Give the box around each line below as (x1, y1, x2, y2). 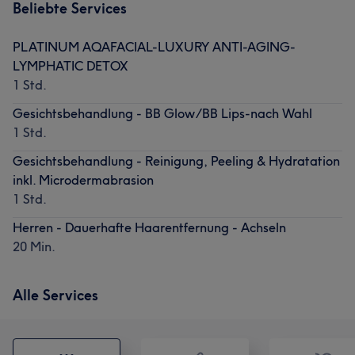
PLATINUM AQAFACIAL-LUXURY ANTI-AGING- (13, 38, 296, 55)
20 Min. (13, 238, 55, 254)
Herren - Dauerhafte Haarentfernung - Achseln (13, 219, 286, 235)
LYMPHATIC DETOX (13, 57, 128, 74)
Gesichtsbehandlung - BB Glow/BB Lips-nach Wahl (13, 105, 312, 121)
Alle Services (13, 285, 98, 304)
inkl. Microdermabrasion (13, 171, 154, 188)
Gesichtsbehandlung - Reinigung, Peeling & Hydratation (13, 152, 340, 169)
